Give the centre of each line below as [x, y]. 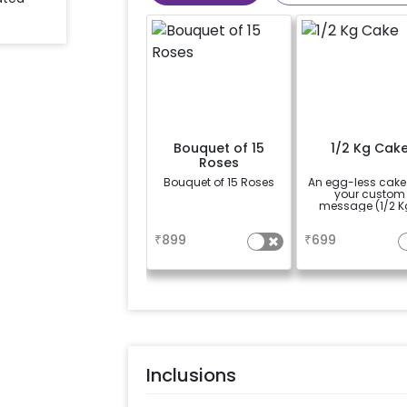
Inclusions [191, 376]
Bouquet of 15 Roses [219, 182]
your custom [369, 194]
